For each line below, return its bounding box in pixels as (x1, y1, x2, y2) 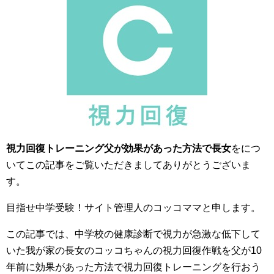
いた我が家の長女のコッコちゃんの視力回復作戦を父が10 (6, 245, 262, 256)
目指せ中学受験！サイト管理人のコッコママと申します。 (6, 202, 261, 213)
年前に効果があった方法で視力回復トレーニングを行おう (6, 262, 261, 272)
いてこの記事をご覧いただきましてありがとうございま (6, 160, 251, 170)
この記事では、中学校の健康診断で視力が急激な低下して (6, 229, 261, 239)
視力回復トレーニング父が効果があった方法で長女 (6, 143, 231, 154)
